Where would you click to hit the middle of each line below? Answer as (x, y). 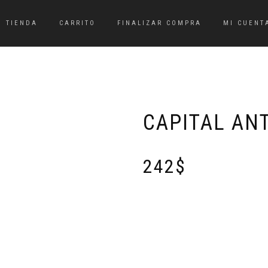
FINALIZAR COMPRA (160, 23)
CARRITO (78, 23)
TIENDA (22, 23)
